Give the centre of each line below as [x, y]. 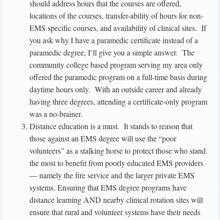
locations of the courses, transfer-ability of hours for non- [116, 16]
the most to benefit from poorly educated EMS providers [116, 163]
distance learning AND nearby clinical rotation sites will [116, 200]
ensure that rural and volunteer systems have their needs [115, 212]
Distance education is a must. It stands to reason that [111, 126]
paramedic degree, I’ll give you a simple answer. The [112, 53]
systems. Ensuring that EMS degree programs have [108, 188]
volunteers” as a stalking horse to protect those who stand [118, 151]
